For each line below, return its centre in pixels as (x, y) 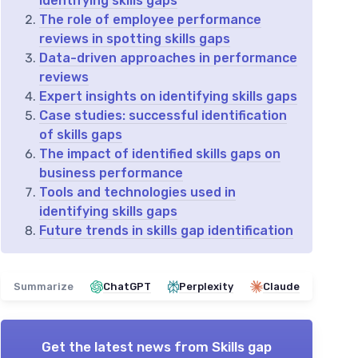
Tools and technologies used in (137, 193)
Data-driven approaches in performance (168, 58)
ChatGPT (127, 287)
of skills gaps (81, 135)
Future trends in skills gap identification (166, 231)
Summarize (44, 287)
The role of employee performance (150, 20)
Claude (281, 287)
